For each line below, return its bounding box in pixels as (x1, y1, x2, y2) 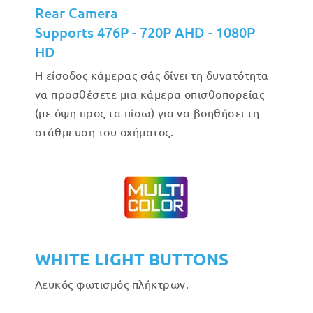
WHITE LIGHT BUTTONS (35, 248, 228, 270)
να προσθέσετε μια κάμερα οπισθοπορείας (35, 87, 265, 101)
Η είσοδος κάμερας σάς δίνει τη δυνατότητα (35, 68, 269, 82)
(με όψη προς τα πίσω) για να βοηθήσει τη (35, 105, 260, 119)
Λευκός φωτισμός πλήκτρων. (35, 277, 189, 291)
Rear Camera (35, 3, 118, 22)
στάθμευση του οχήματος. (35, 124, 174, 138)
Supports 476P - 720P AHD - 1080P (35, 23, 255, 41)
